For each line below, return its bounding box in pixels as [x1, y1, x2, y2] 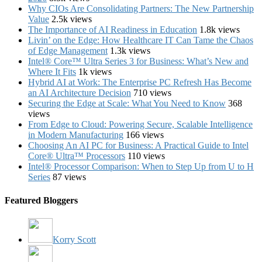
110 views [127, 151, 165, 161]
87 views [53, 172, 86, 182]
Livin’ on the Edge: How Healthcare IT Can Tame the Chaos [28, 35, 253, 46]
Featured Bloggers [5, 195, 78, 205]
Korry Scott [53, 234, 96, 244]
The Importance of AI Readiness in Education [28, 25, 197, 35]
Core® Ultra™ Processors [28, 151, 125, 161]
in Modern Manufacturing [28, 130, 123, 140]
